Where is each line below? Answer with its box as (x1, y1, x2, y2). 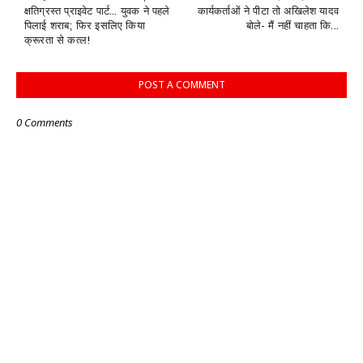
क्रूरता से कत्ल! (24, 34, 91, 47)
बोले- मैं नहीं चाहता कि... (246, 19, 339, 32)
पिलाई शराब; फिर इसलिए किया (24, 19, 145, 32)
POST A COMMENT (138, 78, 225, 92)
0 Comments (16, 115, 73, 130)
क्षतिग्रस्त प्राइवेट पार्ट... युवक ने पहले (24, 5, 170, 18)
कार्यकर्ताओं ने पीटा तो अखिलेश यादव (197, 5, 339, 18)
